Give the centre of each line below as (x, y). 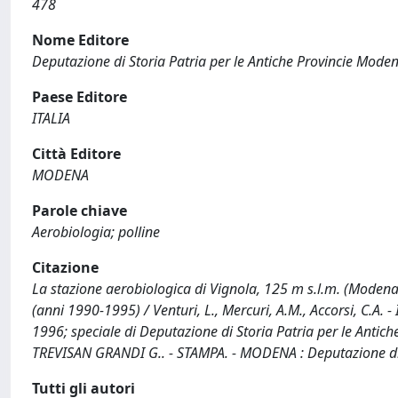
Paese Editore (80, 97)
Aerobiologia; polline (96, 232)
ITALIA (51, 118)
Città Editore (76, 154)
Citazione (65, 267)
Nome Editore (80, 40)
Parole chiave (80, 211)
